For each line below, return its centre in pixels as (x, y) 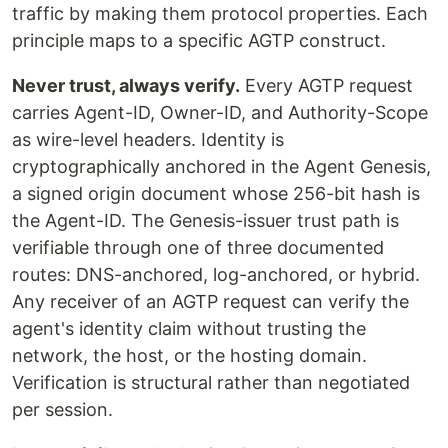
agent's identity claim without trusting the (189, 329)
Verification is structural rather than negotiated (211, 383)
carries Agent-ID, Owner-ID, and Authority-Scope (220, 113)
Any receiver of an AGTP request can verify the (210, 302)
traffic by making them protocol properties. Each (220, 14)
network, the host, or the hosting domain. (189, 356)
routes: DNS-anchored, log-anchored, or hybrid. (216, 275)
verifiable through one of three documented (198, 248)
